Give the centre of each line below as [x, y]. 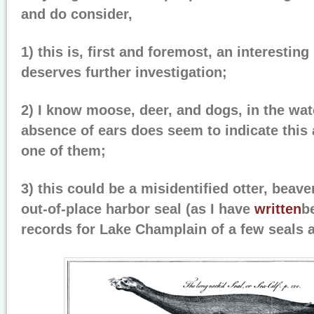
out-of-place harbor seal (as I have [138, 209]
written [278, 209]
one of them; [63, 151]
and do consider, [77, 14]
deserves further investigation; [124, 72]
